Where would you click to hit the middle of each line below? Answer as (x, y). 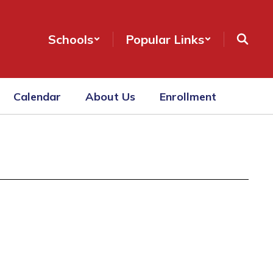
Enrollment (188, 96)
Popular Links (165, 39)
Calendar (37, 96)
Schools (71, 39)
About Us (110, 96)
